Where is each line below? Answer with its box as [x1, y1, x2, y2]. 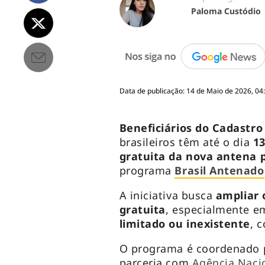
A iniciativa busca [119, 188, 216, 203]
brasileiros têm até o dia [119, 135, 253, 150]
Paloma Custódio [190, 5, 261, 17]
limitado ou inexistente [119, 216, 251, 231]
